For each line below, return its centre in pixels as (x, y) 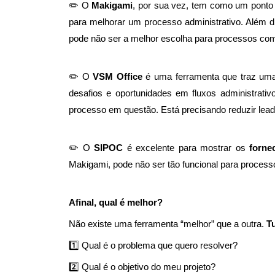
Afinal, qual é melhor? (116, 203)
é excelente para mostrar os (188, 148)
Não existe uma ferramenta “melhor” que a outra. (168, 224)
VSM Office (118, 77)
